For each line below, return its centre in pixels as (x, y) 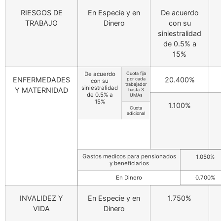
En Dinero (129, 178)
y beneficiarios (129, 163)
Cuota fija (136, 73)
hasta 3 (136, 90)
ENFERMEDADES (41, 80)
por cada (136, 79)
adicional (136, 113)
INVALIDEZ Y (41, 198)
